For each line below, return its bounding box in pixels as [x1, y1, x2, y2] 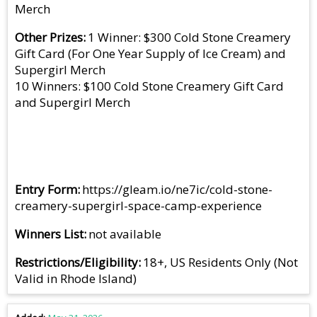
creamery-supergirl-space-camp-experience [15, 197, 262, 214]
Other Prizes [15, 29, 83, 46]
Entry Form [15, 181, 77, 198]
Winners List [15, 226, 83, 243]
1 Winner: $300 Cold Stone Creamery [88, 29, 292, 46]
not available [88, 226, 162, 243]
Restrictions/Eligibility [15, 254, 138, 271]
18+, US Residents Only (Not [143, 254, 299, 271]
